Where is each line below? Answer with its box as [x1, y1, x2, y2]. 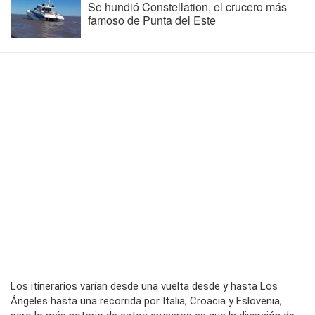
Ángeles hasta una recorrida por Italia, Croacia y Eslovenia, [11, 295, 282, 308]
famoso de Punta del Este [88, 12, 216, 29]
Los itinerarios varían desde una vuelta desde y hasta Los [11, 280, 278, 293]
